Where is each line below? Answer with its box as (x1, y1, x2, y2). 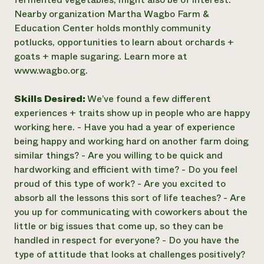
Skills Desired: (14, 92, 87, 105)
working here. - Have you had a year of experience (14, 120, 235, 134)
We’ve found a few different (87, 92, 211, 105)
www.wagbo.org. (14, 64, 88, 77)
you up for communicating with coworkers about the (14, 205, 247, 219)
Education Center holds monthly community (14, 21, 210, 35)
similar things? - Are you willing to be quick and (14, 148, 223, 162)
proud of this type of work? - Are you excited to (14, 177, 226, 190)
